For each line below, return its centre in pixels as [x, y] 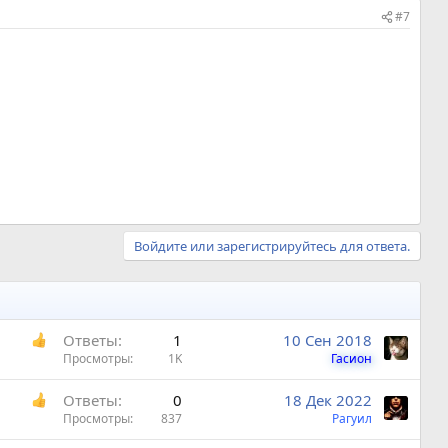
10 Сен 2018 [327, 339]
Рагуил [352, 418]
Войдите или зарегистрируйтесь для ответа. [272, 245]
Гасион [351, 358]
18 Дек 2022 [328, 399]
